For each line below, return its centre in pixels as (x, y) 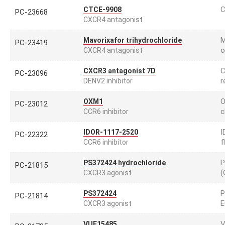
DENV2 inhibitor (108, 81)
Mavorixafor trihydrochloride (133, 40)
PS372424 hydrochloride (125, 163)
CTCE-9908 (102, 10)
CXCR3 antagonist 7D (120, 71)
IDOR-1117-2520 (111, 132)
